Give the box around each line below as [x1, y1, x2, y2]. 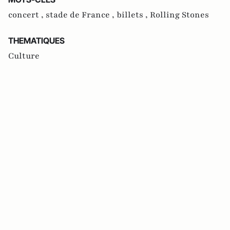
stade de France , [46, 9, 117, 21]
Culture [8, 50, 40, 62]
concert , [8, 9, 46, 21]
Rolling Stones [150, 9, 209, 21]
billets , [117, 9, 150, 21]
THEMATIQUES [8, 35, 65, 46]
